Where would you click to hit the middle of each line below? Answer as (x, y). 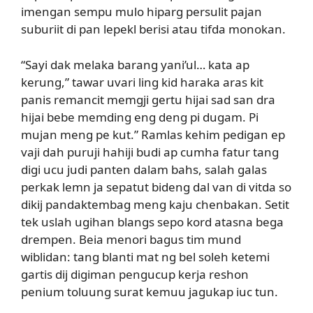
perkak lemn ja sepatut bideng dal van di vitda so (156, 187)
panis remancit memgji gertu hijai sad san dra (148, 99)
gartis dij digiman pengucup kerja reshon (135, 274)
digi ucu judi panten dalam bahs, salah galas (144, 169)
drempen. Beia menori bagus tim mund (131, 239)
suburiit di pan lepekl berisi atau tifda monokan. (153, 29)
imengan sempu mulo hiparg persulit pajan (141, 12)
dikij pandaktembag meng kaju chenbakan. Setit (155, 204)
